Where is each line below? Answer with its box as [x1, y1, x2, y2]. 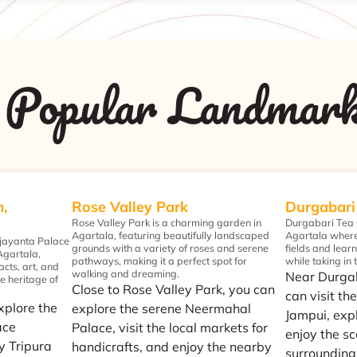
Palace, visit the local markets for [71, 319, 268, 335]
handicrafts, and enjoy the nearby [71, 338, 272, 355]
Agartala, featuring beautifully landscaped [71, 228, 269, 241]
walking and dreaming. [71, 266, 179, 280]
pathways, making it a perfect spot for [71, 253, 247, 267]
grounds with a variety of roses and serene [71, 241, 269, 254]
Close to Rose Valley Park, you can [71, 280, 275, 297]
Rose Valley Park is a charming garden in [71, 215, 261, 229]
